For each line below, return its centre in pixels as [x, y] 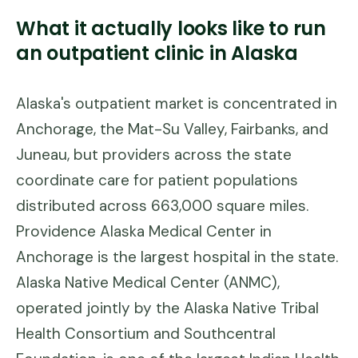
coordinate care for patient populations [157, 180]
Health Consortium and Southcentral [146, 334]
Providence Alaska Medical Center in [144, 231]
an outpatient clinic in [121, 53]
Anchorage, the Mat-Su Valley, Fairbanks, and [172, 129]
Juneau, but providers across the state [154, 155]
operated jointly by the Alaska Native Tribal [167, 308]
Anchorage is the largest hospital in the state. [177, 257]
